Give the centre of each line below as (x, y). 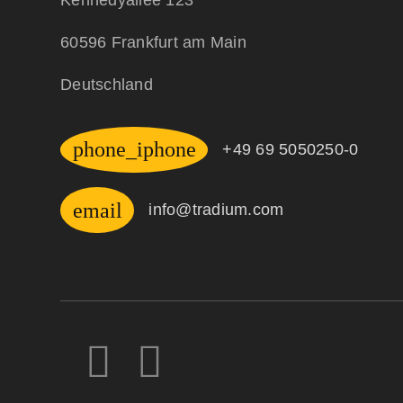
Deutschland (107, 84)
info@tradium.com (216, 210)
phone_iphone (134, 150)
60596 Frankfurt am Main (153, 42)
